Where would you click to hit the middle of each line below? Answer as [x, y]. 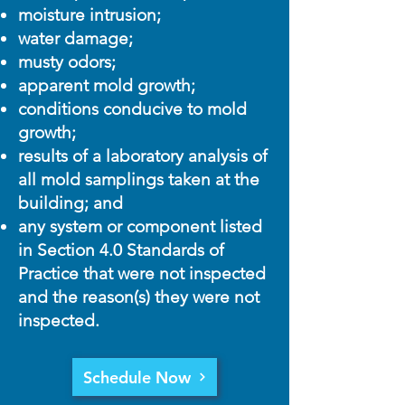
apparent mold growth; [107, 85]
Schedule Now [137, 377]
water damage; [75, 38]
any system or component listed [140, 226]
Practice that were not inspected [142, 273]
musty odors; [67, 62]
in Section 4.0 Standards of [121, 250]
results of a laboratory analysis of [143, 156]
